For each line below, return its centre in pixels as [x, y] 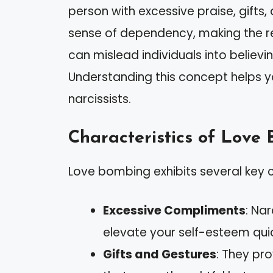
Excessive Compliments [174, 211]
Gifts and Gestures [160, 255]
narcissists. [100, 99]
